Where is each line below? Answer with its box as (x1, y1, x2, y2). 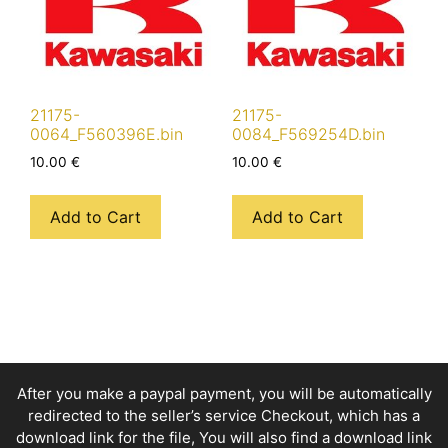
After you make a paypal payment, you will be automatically (16, 383, 432, 403)
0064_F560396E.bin (30, 123, 183, 144)
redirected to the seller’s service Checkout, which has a (28, 405, 420, 425)
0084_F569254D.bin (231, 123, 385, 144)
